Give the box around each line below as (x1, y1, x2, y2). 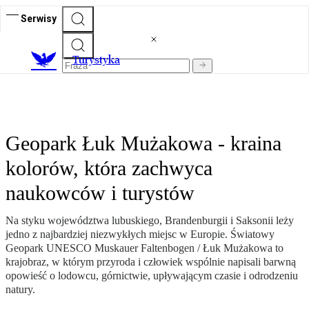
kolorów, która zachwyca (6, 157, 212, 180)
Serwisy (21, 12, 57, 24)
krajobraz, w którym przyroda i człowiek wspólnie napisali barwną (6, 256, 296, 268)
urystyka (79, 53, 120, 67)
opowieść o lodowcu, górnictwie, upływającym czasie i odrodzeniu (6, 270, 298, 282)
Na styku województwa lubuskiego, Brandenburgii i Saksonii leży (6, 215, 294, 227)
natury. (6, 283, 35, 296)
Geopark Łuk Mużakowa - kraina (6, 132, 281, 155)
